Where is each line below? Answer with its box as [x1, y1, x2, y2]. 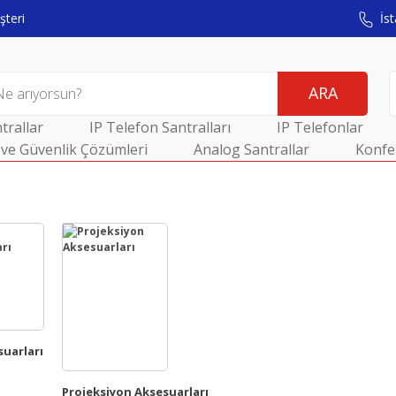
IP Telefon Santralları [89, 118, 231, 138]
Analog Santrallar [194, 140, 309, 160]
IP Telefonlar [277, 118, 363, 138]
